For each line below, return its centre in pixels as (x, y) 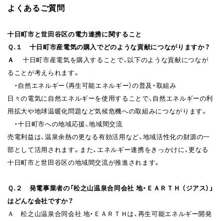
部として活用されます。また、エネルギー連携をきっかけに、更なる (108, 149)
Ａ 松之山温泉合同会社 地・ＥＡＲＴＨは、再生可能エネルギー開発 (110, 213)
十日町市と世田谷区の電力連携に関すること (75, 34)
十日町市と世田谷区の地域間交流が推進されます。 (84, 162)
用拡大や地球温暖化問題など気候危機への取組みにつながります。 (108, 110)
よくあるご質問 (36, 7)
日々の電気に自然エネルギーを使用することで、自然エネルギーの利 (110, 98)
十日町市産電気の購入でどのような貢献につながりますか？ (120, 46)
